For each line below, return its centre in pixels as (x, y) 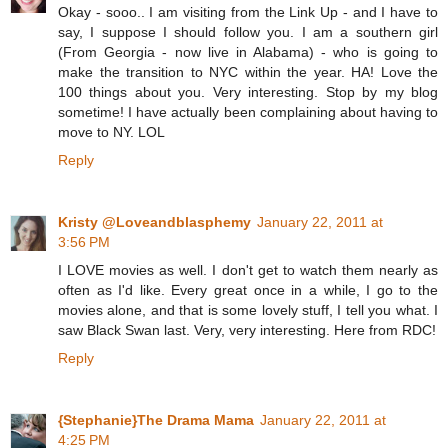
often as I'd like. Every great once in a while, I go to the (248, 290)
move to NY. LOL (111, 132)
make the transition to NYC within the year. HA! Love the (248, 72)
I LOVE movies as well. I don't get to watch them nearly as (248, 270)
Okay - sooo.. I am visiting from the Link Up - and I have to (248, 12)
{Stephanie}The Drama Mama (156, 420)
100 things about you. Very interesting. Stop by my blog (248, 92)
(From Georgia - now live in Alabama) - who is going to (248, 52)
